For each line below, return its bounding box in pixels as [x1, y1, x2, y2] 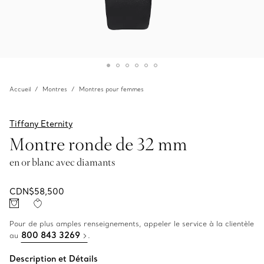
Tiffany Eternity [9, 118, 72, 129]
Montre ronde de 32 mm [9, 132, 187, 156]
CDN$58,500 [9, 186, 64, 197]
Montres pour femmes [79, 85, 144, 93]
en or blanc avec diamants [9, 156, 115, 169]
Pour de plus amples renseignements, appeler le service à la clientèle [9, 219, 254, 228]
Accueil [9, 85, 31, 93]
